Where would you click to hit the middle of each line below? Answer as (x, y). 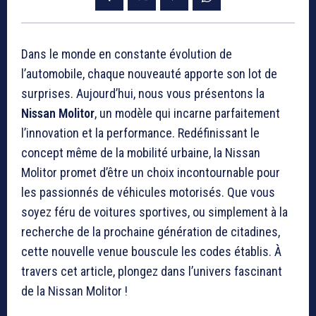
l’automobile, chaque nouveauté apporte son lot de (149, 74)
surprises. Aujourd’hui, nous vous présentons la (143, 94)
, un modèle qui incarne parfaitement (187, 114)
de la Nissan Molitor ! (74, 291)
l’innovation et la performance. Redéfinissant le (140, 133)
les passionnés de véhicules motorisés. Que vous (148, 193)
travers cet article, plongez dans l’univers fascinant (152, 272)
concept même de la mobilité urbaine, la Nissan (141, 153)
